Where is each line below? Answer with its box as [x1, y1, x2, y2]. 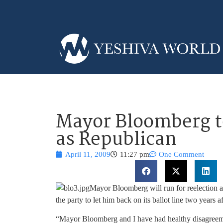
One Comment [159, 150, 204, 158]
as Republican [56, 125, 177, 155]
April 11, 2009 [65, 150, 111, 158]
